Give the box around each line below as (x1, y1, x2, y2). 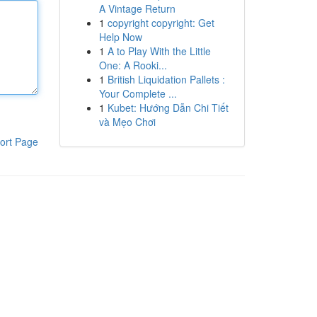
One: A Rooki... (98, 58, 167, 72)
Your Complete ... (98, 86, 177, 100)
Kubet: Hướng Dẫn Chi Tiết (107, 100, 229, 115)
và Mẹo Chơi (98, 115, 156, 129)
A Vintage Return (98, 1, 175, 16)
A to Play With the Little (107, 44, 211, 58)
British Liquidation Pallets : (107, 72, 225, 86)
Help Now (98, 30, 142, 44)
